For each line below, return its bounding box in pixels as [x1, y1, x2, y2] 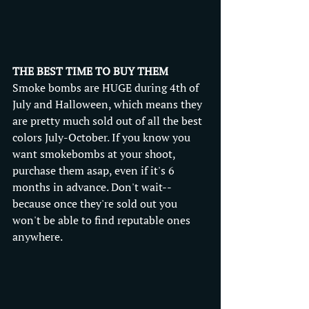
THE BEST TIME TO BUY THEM [12, 63, 168, 79]
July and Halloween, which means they [12, 97, 205, 112]
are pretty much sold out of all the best [12, 113, 205, 129]
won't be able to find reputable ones [12, 212, 193, 228]
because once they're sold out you [12, 196, 180, 212]
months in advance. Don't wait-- [12, 179, 174, 195]
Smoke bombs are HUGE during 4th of [12, 80, 201, 96]
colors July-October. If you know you [12, 130, 193, 146]
